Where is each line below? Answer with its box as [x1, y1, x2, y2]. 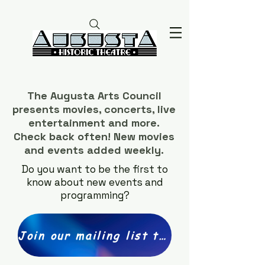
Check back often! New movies [14, 130, 174, 143]
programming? [60, 189, 130, 202]
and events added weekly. [24, 143, 164, 157]
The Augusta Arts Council [27, 89, 161, 102]
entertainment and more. [28, 116, 160, 130]
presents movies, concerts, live [12, 102, 176, 116]
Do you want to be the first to [21, 163, 168, 176]
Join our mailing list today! [159, 228, 166, 243]
